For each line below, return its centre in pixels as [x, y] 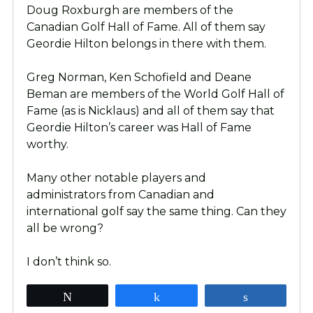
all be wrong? [65, 228]
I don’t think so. [68, 262]
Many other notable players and [116, 178]
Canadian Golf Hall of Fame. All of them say [146, 27]
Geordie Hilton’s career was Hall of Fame [139, 128]
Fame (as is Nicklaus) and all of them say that [150, 111]
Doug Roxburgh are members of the [130, 10]
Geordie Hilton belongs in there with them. [146, 44]
